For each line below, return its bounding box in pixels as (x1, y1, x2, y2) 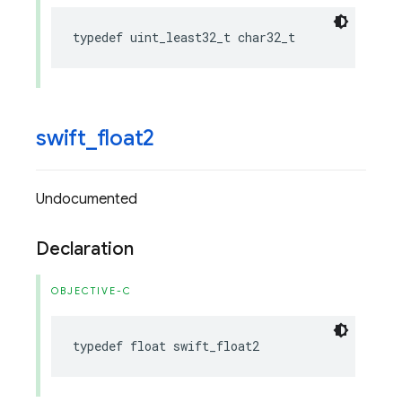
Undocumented (36, 190, 137, 208)
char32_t (238, 29, 295, 46)
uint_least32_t (130, 29, 231, 46)
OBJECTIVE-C (51, 284, 132, 297)
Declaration (36, 238, 134, 260)
